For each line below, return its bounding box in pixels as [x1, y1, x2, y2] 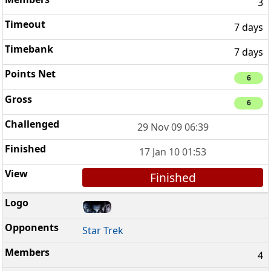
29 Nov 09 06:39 [137, 120, 209, 134]
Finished [149, 169, 196, 186]
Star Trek [82, 224, 124, 238]
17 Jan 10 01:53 [139, 145, 207, 158]
